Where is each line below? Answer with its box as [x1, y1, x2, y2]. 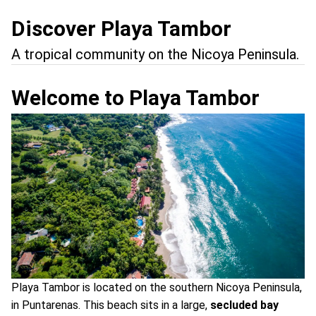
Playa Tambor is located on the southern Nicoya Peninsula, [11, 280, 302, 294]
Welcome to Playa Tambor [11, 85, 260, 110]
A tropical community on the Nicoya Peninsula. [11, 46, 299, 63]
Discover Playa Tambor [11, 16, 231, 41]
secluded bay [210, 298, 279, 312]
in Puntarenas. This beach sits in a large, [11, 298, 210, 312]
